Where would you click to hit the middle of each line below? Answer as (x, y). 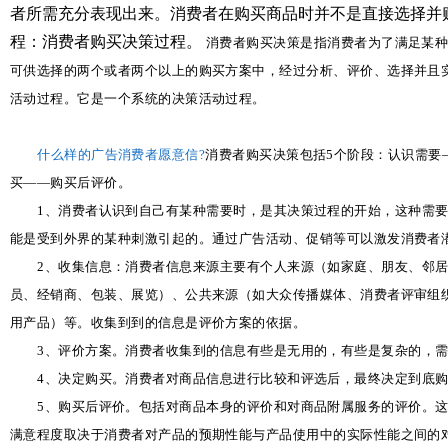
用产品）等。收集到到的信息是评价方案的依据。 (158, 323)
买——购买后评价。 (71, 183)
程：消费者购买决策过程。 (108, 41)
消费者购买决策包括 (266, 155)
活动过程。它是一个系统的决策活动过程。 (138, 99)
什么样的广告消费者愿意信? (121, 155)
